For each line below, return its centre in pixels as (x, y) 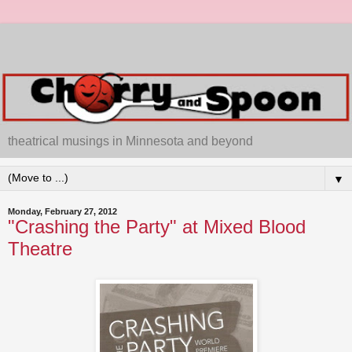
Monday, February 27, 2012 (62, 212)
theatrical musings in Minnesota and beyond (130, 141)
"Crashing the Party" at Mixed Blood (157, 227)
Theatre (40, 249)
